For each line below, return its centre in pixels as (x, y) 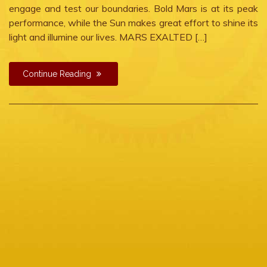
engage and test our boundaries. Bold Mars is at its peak (133, 8)
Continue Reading (58, 74)
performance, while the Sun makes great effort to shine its (133, 23)
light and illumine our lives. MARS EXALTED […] (108, 37)
